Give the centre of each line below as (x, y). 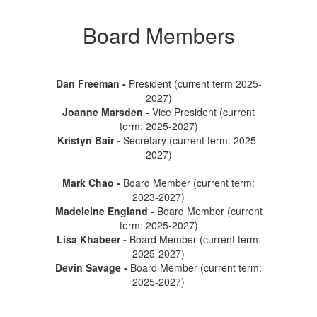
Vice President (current (202, 112)
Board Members (158, 35)
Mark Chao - (93, 183)
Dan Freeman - (92, 83)
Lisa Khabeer (88, 239)
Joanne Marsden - (106, 112)
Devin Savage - (93, 267)
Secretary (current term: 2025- (190, 140)
